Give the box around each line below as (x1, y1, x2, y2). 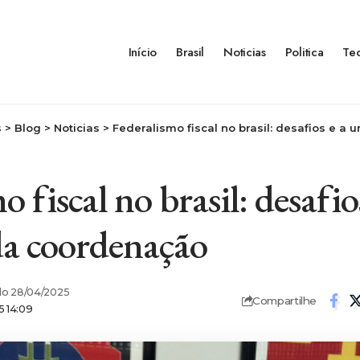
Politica (284, 43, 324, 61)
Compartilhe (252, 293, 317, 307)
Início (128, 43, 157, 61)
